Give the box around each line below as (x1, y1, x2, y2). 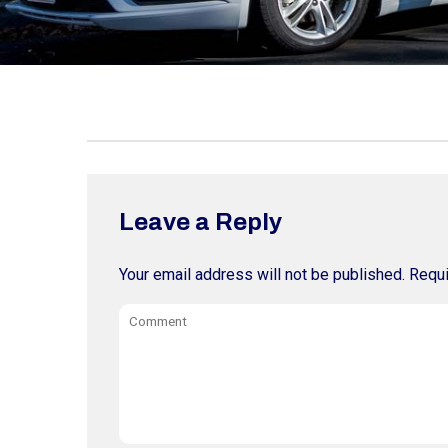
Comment (118, 306, 185, 325)
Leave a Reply (119, 209, 282, 235)
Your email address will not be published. (119, 265, 405, 284)
